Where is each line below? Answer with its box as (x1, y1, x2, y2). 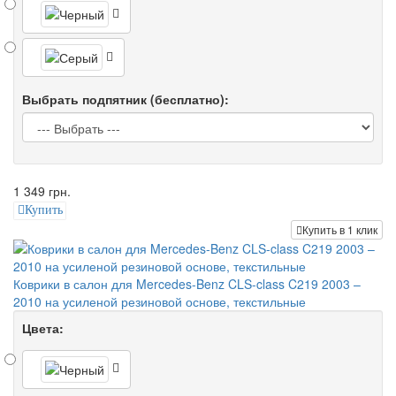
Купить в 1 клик (302, 221, 377, 237)
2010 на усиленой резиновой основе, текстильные (13, 292, 306, 310)
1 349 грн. (13, 182, 71, 201)
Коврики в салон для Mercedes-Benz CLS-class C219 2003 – (13, 274, 361, 293)
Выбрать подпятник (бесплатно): (22, 90, 229, 109)
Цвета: (22, 318, 64, 337)
